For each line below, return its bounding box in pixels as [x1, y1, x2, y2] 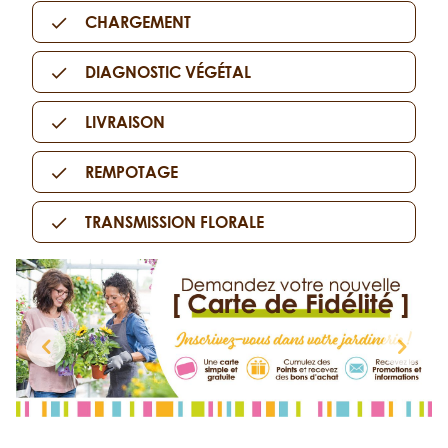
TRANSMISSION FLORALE [85, 211, 264, 232]
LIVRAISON [85, 111, 165, 132]
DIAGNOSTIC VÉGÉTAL [85, 61, 251, 82]
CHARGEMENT [85, 11, 191, 32]
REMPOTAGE [85, 161, 178, 182]
